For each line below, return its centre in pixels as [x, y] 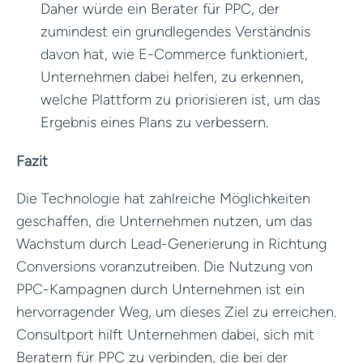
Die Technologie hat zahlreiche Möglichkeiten [163, 198]
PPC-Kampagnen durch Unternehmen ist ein [160, 289]
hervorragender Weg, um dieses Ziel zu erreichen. [176, 312]
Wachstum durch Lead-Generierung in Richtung [171, 243]
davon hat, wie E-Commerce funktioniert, [174, 54]
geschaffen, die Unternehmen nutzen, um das [164, 221]
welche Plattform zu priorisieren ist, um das [180, 99]
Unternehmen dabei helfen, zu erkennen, [172, 77]
